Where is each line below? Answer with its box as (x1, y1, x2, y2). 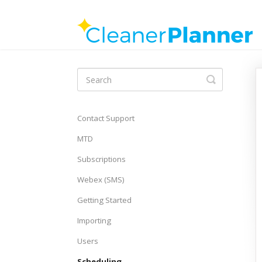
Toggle (211, 72, 246, 86)
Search (211, 81, 245, 95)
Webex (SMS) (77, 174, 125, 185)
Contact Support (77, 113, 135, 123)
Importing (77, 215, 111, 226)
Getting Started (77, 195, 132, 205)
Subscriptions (77, 154, 126, 164)
